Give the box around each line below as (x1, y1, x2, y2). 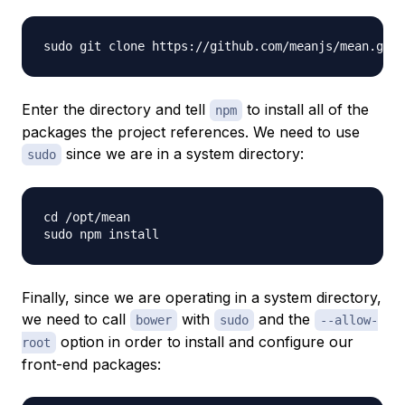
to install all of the (242, 99, 369, 118)
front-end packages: (22, 354, 161, 373)
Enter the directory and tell (22, 99, 210, 118)
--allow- (320, 312, 378, 327)
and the (254, 309, 315, 328)
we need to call (22, 309, 130, 328)
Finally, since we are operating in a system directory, (22, 287, 381, 306)
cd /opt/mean (43, 209, 130, 224)
